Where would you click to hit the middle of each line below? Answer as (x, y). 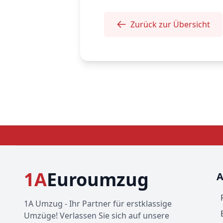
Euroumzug (98, 180)
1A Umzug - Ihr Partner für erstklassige (98, 204)
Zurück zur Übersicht (170, 25)
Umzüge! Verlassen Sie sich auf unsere (97, 216)
